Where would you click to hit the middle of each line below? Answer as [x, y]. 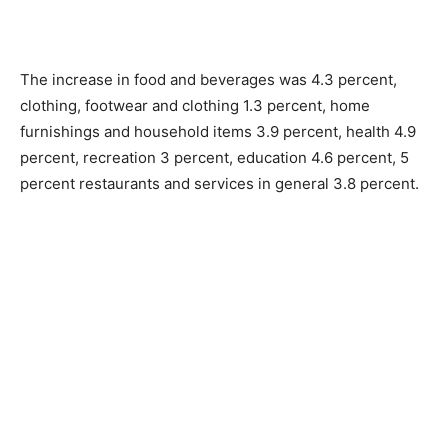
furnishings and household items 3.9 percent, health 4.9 [218, 131]
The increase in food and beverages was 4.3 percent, [208, 79]
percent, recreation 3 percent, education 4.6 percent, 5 [214, 157]
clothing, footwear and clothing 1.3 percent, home [195, 105]
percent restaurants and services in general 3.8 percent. [219, 183]
